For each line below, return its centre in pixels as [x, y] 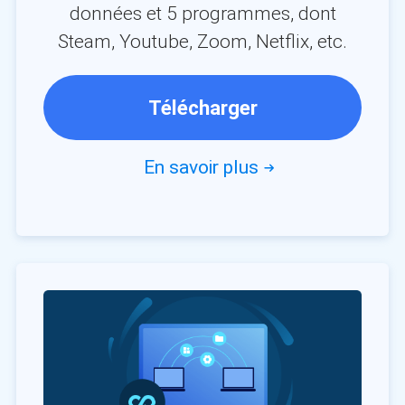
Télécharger [202, 107]
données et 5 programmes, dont [202, 13]
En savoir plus [203, 167]
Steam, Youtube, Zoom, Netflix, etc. [202, 41]
